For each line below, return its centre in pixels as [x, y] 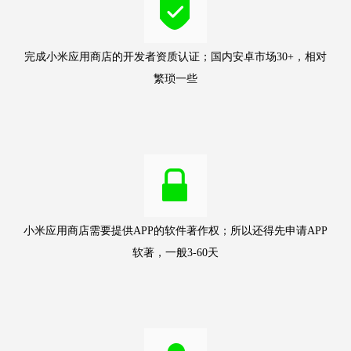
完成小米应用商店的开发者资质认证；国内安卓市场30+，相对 [175, 57]
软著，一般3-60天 [175, 253]
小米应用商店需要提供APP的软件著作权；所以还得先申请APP [175, 231]
